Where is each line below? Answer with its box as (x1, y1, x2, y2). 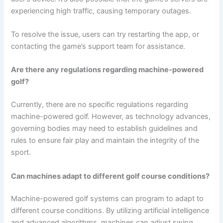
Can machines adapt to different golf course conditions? (11, 171, 210, 181)
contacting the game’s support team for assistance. (11, 42, 186, 51)
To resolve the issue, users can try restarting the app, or (11, 30, 200, 39)
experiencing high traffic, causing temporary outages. (11, 6, 192, 15)
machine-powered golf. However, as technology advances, (11, 112, 211, 121)
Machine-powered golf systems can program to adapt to (11, 194, 204, 204)
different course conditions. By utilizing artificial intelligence (11, 206, 210, 216)
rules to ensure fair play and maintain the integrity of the (11, 136, 200, 145)
